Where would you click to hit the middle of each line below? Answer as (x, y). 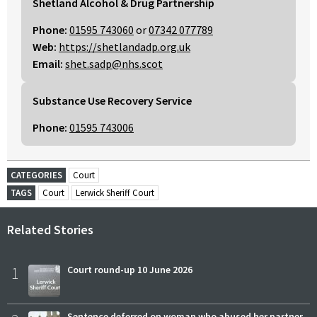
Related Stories (50, 229)
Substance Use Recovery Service (112, 100)
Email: (48, 63)
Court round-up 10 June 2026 (130, 270)
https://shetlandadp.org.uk (125, 46)
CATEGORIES (36, 175)
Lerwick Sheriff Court (115, 192)
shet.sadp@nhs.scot (114, 63)
